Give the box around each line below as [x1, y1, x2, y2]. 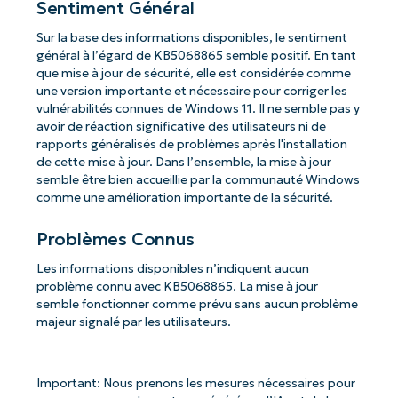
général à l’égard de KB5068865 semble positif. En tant [36, 48, 356, 64]
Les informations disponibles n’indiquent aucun [36, 260, 309, 276]
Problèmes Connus [36, 227, 195, 250]
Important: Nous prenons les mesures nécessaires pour [36, 376, 355, 391]
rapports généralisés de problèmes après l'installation [36, 137, 347, 153]
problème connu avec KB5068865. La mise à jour [36, 278, 318, 294]
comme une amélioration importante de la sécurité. [36, 190, 333, 206]
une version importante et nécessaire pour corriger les [36, 84, 347, 99]
